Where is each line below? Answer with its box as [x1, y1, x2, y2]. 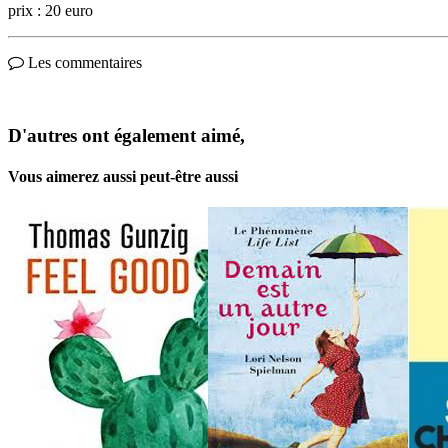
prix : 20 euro [8, 2, 93, 20]
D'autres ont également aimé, [8, 124, 245, 146]
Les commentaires [24, 54, 142, 72]
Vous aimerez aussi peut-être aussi [8, 168, 238, 186]
